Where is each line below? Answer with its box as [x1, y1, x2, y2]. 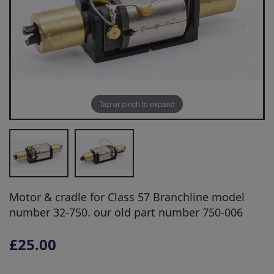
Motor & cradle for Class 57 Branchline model [9, 189, 245, 204]
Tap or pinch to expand [99, 98, 175, 109]
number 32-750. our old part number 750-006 [9, 204, 243, 220]
